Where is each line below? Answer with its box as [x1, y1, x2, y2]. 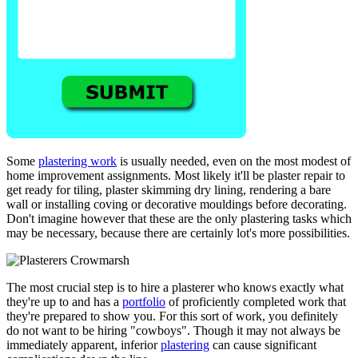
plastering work [38, 153, 117, 168]
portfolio [122, 294, 165, 308]
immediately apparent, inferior [6, 337, 161, 352]
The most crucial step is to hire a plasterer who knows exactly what [6, 280, 344, 294]
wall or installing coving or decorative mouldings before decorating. [6, 197, 347, 211]
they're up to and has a [6, 294, 122, 308]
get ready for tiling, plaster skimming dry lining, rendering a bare [6, 182, 331, 197]
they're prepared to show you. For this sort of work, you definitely [6, 308, 338, 323]
